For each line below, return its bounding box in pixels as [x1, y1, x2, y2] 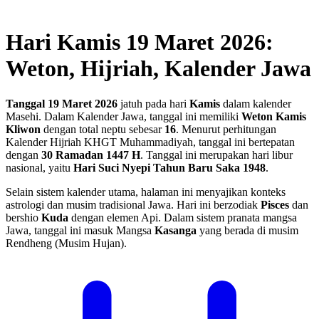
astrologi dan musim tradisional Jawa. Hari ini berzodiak [6, 198, 261, 211]
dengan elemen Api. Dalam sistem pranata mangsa [68, 211, 297, 224]
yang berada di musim [197, 224, 298, 236]
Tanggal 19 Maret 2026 [6, 97, 117, 110]
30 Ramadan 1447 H [41, 148, 140, 161]
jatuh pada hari [117, 97, 189, 110]
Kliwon [6, 122, 41, 135]
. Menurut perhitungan [176, 122, 276, 135]
